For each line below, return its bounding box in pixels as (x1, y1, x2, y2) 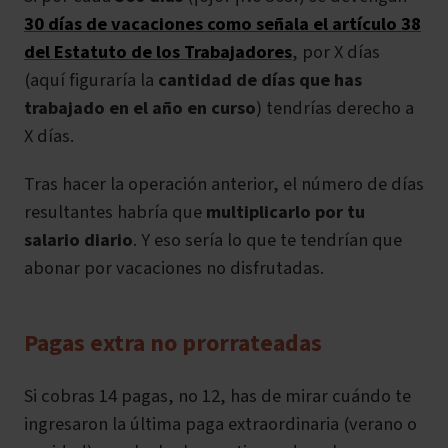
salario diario (24, 227, 133, 254)
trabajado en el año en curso (24, 95, 256, 122)
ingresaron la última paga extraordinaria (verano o (24, 411, 417, 438)
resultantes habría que (24, 199, 206, 226)
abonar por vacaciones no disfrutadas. (24, 255, 324, 282)
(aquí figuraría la (24, 67, 158, 94)
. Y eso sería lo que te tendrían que (133, 227, 402, 254)
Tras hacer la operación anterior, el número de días (24, 171, 424, 198)
